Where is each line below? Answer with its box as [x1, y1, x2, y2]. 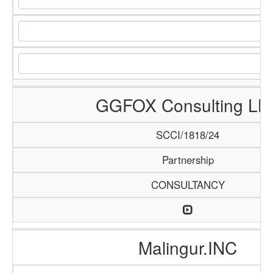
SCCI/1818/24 [156, 127, 219, 142]
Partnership [161, 152, 214, 167]
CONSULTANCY [151, 177, 225, 192]
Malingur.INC [138, 235, 237, 260]
